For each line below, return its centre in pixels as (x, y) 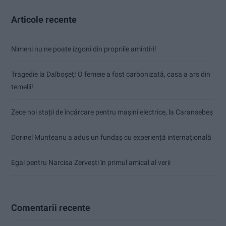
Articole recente (44, 19)
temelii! (22, 87)
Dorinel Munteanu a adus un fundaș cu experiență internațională (111, 137)
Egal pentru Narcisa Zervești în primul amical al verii (91, 162)
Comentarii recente (51, 207)
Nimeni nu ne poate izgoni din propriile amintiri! (84, 49)
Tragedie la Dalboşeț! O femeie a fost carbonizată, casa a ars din (111, 74)
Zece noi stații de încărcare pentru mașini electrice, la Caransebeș (112, 112)
